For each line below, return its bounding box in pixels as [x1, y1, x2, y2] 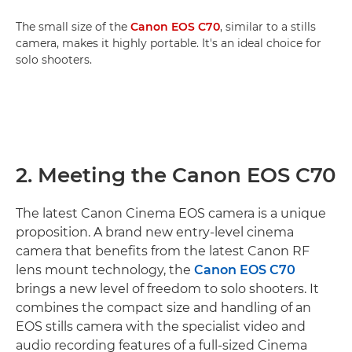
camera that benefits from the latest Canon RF [16, 243, 310, 258]
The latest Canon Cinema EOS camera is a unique [16, 205, 326, 221]
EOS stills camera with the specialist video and [16, 318, 306, 334]
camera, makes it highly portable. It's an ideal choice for [16, 35, 321, 50]
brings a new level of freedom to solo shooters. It [16, 280, 319, 296]
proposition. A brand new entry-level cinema [16, 224, 294, 240]
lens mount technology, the [16, 262, 194, 277]
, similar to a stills [220, 19, 316, 34]
